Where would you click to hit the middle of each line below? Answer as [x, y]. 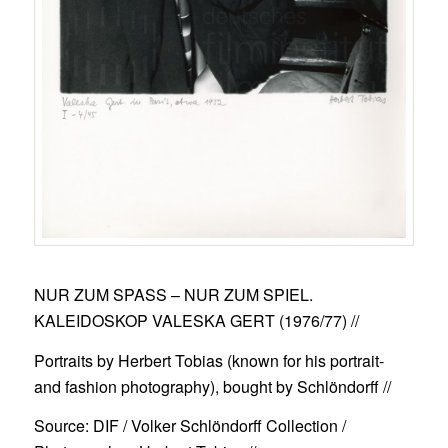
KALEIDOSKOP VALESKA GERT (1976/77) [190, 320]
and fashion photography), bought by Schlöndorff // [212, 386]
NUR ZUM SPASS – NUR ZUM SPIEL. [173, 294]
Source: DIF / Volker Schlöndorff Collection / [189, 426]
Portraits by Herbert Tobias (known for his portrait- [208, 360]
